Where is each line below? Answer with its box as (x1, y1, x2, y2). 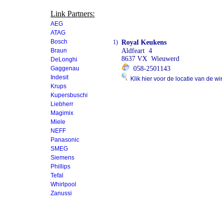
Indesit (51, 74, 68, 81)
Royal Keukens (121, 39, 166, 46)
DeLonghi (51, 56, 77, 63)
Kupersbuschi (51, 92, 88, 99)
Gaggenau (51, 65, 79, 72)
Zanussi (51, 190, 72, 197)
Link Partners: (51, 9, 95, 18)
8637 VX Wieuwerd (121, 55, 179, 62)
